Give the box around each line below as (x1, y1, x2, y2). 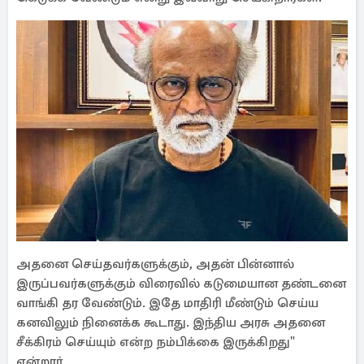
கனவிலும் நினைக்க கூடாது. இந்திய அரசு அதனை (16, 314, 325, 331)
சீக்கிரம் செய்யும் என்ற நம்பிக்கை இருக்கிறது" (16, 334, 295, 350)
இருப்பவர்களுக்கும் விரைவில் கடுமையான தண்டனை (16, 275, 346, 292)
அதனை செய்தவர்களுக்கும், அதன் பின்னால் (16, 256, 294, 272)
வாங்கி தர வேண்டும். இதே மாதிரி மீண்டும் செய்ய (16, 295, 318, 311)
